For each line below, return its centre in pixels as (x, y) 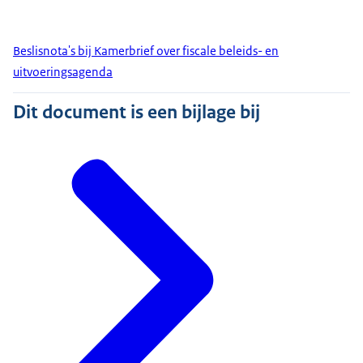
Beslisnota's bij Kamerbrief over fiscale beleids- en (146, 51)
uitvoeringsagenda (63, 72)
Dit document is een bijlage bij (137, 112)
